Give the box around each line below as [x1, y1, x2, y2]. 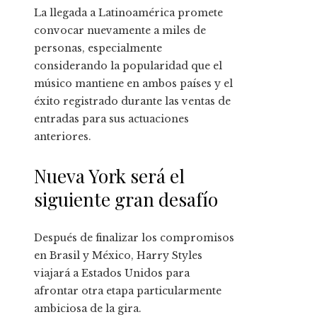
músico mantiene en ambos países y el [34, 76, 233, 90]
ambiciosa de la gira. [34, 301, 142, 315]
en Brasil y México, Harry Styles [34, 248, 202, 262]
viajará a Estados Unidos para [34, 266, 190, 279]
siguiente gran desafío [34, 186, 218, 212]
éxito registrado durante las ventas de [34, 94, 231, 108]
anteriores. [34, 129, 91, 143]
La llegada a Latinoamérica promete [34, 6, 223, 19]
